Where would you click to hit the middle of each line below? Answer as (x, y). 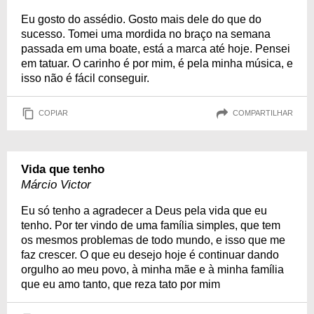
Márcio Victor (56, 184)
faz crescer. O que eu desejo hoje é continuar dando (150, 254)
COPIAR (53, 113)
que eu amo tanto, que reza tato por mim (121, 284)
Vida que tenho (63, 169)
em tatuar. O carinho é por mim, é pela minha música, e (157, 63)
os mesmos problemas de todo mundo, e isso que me (153, 240)
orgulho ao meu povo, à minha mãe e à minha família (152, 269)
